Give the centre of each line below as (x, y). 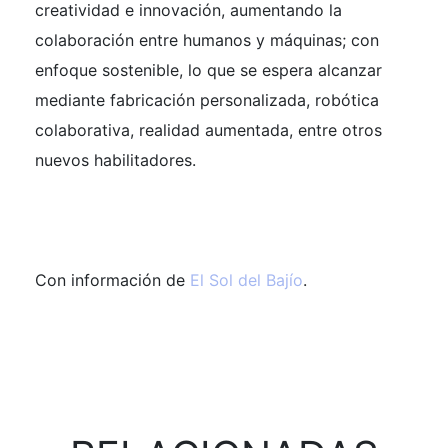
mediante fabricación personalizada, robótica (207, 99)
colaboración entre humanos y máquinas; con (207, 39)
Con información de (112, 279)
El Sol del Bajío (246, 279)
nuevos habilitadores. (115, 159)
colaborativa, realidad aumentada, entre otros (208, 129)
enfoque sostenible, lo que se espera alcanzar (208, 69)
